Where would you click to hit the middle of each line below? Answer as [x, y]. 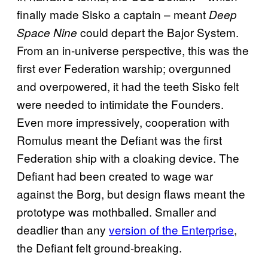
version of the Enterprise [171, 230]
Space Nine [47, 33]
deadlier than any [63, 230]
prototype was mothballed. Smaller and [117, 212]
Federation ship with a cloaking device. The [128, 158]
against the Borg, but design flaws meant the [131, 194]
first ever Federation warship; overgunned [124, 68]
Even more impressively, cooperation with [123, 122]
